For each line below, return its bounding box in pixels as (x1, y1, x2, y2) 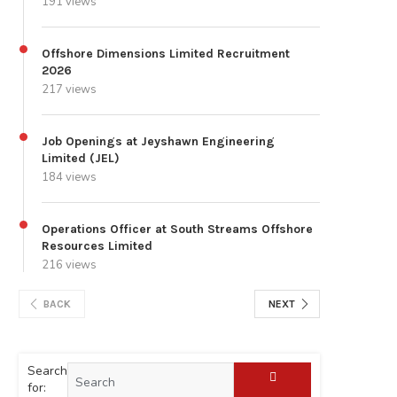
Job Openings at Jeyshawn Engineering (42, 134, 275, 150)
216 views (42, 257, 97, 274)
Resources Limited (42, 238, 152, 254)
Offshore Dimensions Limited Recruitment (42, 46, 290, 62)
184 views (42, 169, 97, 186)
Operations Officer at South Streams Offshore (42, 222, 313, 237)
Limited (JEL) (42, 151, 120, 167)
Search (27, 362, 67, 380)
